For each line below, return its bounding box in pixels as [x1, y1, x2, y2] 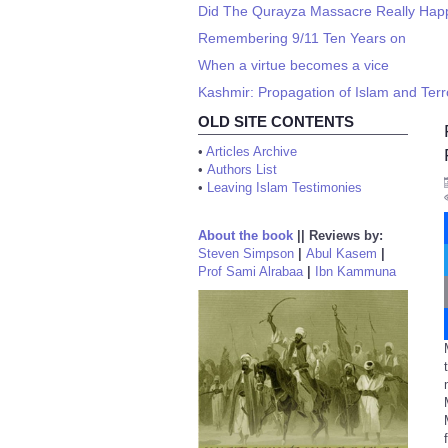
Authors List [207, 162, 277, 177]
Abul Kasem [306, 246, 377, 261]
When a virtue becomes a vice [198, 57, 389, 73]
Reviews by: [309, 228, 383, 243]
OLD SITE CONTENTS [198, 113, 354, 130]
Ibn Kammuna [315, 264, 396, 279]
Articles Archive [206, 144, 297, 159]
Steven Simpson [198, 246, 294, 261]
